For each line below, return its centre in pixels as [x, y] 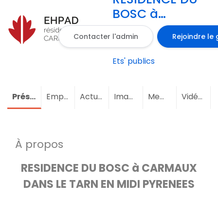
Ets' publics [134, 61]
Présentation [33, 97]
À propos [39, 144]
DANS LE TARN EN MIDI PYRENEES [109, 184]
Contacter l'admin [106, 36]
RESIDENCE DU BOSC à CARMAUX [109, 168]
